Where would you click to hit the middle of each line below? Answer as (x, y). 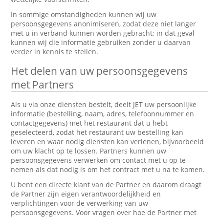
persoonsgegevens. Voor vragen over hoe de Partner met (104, 212)
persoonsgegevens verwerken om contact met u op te (99, 160)
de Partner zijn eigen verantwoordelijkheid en (86, 194)
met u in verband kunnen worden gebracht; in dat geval (103, 33)
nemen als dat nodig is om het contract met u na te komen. (108, 169)
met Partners (43, 85)
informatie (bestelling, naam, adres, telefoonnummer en (103, 114)
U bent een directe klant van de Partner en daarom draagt (106, 185)
